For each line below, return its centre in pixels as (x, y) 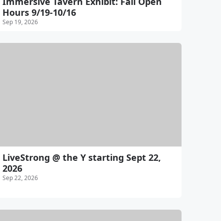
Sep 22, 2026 (20, 178)
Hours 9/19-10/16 (39, 13)
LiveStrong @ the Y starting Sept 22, (81, 158)
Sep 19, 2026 (20, 22)
